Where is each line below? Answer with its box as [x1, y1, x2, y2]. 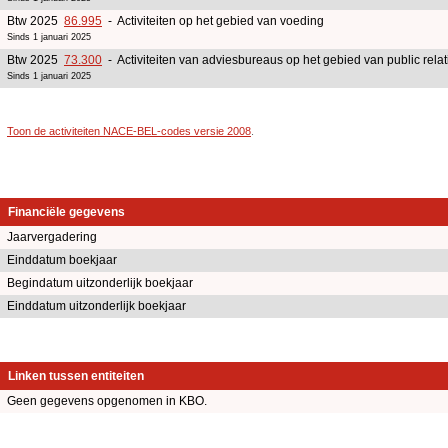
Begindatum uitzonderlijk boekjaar [7, 276, 193, 291]
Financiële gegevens [8, 205, 125, 220]
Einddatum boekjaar [7, 253, 117, 268]
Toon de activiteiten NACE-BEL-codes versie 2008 [7, 124, 251, 137]
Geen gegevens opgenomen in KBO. [7, 394, 207, 409]
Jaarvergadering [7, 230, 97, 245]
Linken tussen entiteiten [8, 369, 144, 384]
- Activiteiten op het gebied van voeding [102, 13, 324, 28]
